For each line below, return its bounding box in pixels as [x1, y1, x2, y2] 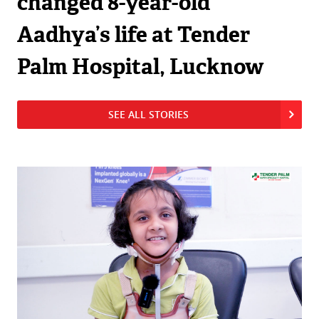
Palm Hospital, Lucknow [16, 53, 263, 80]
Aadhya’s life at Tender [16, 21, 250, 48]
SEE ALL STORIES [108, 108, 189, 121]
